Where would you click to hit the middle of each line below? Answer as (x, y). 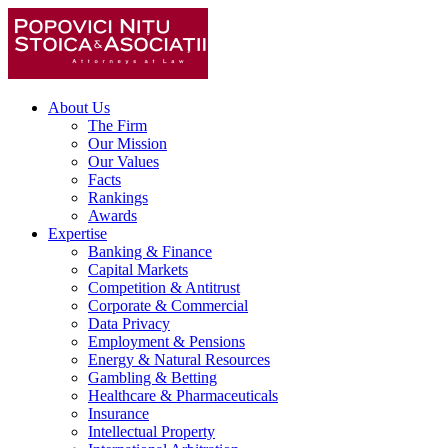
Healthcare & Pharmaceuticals (183, 395)
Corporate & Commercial (168, 305)
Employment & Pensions (166, 341)
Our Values (123, 161)
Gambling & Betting (152, 377)
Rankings (118, 197)
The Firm (117, 125)
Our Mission (127, 143)
